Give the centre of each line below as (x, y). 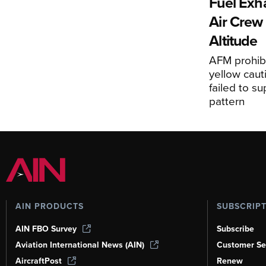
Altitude (233, 41)
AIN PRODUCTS (50, 206)
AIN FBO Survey (46, 229)
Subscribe (235, 229)
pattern (227, 101)
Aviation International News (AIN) (80, 245)
